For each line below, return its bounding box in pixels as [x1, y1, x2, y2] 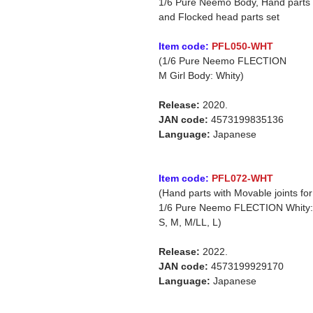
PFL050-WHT [212, 41, 273, 52]
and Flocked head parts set [159, 11, 279, 22]
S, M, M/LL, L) [159, 217, 221, 228]
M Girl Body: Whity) [159, 70, 244, 81]
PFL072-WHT [212, 173, 273, 184]
